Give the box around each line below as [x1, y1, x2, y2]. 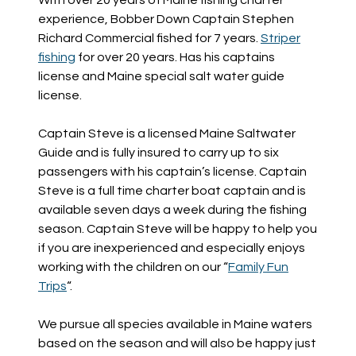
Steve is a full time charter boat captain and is [37, 184, 306, 197]
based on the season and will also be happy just [37, 336, 316, 350]
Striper [260, 31, 300, 44]
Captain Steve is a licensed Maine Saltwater [37, 126, 296, 140]
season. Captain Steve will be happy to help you [37, 222, 317, 235]
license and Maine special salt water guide [37, 69, 284, 83]
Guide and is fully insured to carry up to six [37, 145, 279, 159]
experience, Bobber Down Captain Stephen [37, 12, 294, 25]
